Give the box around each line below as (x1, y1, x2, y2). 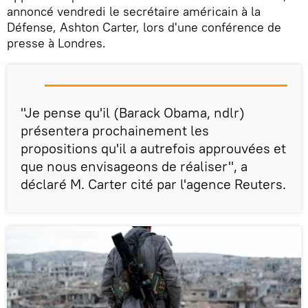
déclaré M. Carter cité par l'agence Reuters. (21, 175, 286, 192)
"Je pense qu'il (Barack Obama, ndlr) (21, 103, 245, 121)
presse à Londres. (7, 34, 106, 51)
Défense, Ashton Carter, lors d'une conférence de (7, 19, 281, 35)
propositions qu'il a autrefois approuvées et (21, 139, 286, 157)
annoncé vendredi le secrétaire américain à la (7, 3, 261, 19)
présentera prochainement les (21, 121, 209, 139)
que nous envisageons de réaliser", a (21, 157, 247, 175)
